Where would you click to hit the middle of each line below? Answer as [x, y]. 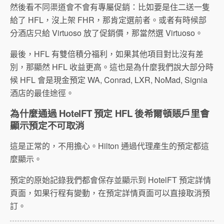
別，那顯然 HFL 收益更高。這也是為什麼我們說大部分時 [112, 66]
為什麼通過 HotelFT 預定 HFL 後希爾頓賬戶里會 [110, 113]
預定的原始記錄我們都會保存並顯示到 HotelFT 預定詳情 [110, 179]
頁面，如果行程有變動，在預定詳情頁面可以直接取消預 [110, 192]
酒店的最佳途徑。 [42, 92]
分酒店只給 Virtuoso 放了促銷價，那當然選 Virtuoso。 [106, 32]
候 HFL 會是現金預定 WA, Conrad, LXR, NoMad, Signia [109, 79]
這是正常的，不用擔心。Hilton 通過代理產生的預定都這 [109, 145]
